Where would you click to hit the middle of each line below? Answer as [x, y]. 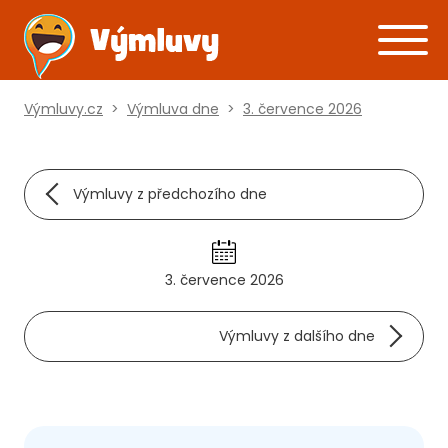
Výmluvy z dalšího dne [297, 336]
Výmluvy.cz [63, 109]
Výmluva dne [173, 109]
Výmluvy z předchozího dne [170, 194]
